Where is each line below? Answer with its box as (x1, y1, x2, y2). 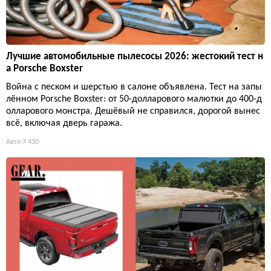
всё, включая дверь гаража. (6, 119, 122, 129)
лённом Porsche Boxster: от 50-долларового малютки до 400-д (6, 94, 262, 105)
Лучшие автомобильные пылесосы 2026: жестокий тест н (6, 51, 263, 62)
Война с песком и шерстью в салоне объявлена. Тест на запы (6, 82, 262, 93)
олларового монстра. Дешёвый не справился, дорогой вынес (6, 106, 260, 117)
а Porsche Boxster (6, 64, 83, 74)
